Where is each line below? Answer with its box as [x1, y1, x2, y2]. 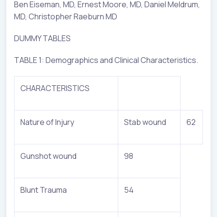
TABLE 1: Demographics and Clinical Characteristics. [14, 54, 198, 65]
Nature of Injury [20, 116, 74, 127]
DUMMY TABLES [14, 32, 71, 44]
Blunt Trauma [20, 184, 67, 195]
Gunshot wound [20, 150, 77, 161]
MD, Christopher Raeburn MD [14, 11, 117, 22]
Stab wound [124, 116, 166, 127]
